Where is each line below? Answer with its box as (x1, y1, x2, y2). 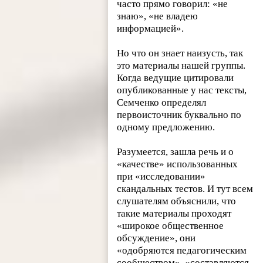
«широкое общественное (117, 220, 224, 232)
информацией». (117, 23, 184, 35)
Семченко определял (117, 97, 207, 109)
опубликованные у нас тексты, (117, 85, 247, 96)
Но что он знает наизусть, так (117, 48, 244, 59)
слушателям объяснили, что (117, 195, 237, 207)
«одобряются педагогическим (117, 245, 247, 257)
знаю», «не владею (117, 11, 198, 22)
